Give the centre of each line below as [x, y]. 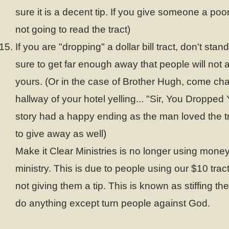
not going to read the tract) [73, 29]
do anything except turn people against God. [113, 203]
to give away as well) [61, 134]
